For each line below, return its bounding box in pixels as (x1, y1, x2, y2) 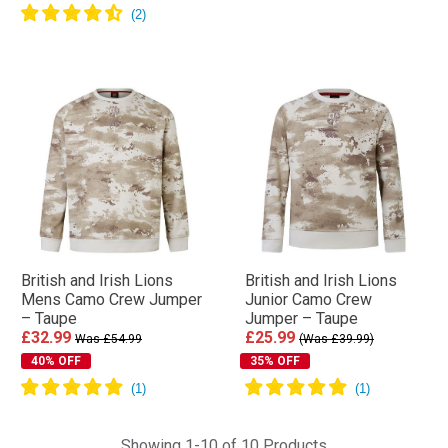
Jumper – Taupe (245, 309, 358, 328)
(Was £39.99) (299, 332, 374, 346)
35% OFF (250, 354, 300, 368)
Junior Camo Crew (245, 290, 372, 309)
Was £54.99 (75, 332, 142, 346)
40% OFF (31, 354, 81, 368)
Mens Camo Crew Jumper (21, 290, 202, 309)
